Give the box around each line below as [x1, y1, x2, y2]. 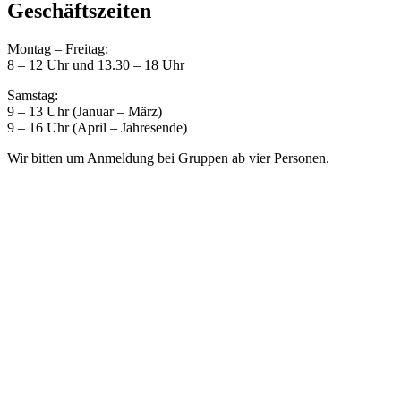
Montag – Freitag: [7, 40, 108, 56]
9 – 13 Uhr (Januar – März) [7, 103, 162, 119]
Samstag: [7, 87, 58, 103]
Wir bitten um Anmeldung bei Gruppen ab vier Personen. [7, 149, 329, 166]
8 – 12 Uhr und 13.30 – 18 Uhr [7, 56, 184, 73]
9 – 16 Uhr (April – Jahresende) [7, 119, 187, 135]
